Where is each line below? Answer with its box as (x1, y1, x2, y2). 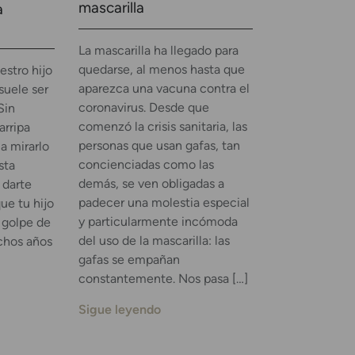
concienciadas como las (78, 157, 214, 173)
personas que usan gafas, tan (78, 138, 240, 154)
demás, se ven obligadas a (78, 176, 224, 192)
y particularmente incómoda (78, 214, 238, 230)
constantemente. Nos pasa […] (78, 271, 248, 287)
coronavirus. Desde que (78, 100, 209, 116)
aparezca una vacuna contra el (78, 81, 250, 97)
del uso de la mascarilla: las (78, 233, 230, 249)
